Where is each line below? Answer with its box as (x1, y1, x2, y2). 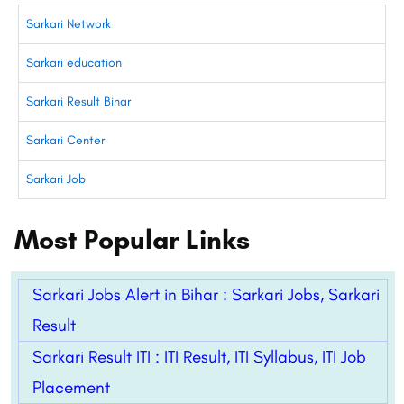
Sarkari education (26, 55, 122, 71)
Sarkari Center (26, 133, 105, 149)
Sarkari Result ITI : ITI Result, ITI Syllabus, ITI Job (32, 346, 366, 368)
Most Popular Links (14, 223, 250, 257)
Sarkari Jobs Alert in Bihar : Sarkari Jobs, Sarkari (32, 284, 380, 306)
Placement (32, 377, 110, 399)
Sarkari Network (26, 16, 111, 32)
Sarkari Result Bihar (26, 94, 131, 110)
